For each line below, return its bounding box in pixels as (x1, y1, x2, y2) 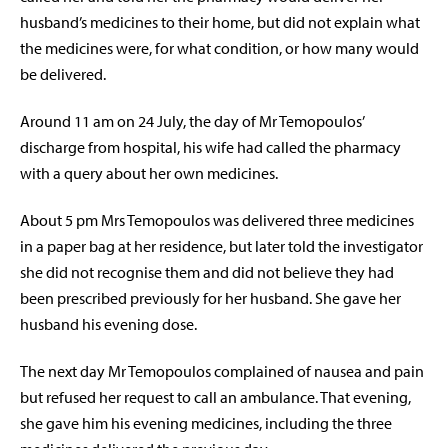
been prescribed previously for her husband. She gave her (20, 288, 401, 309)
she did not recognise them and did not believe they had (20, 262, 394, 283)
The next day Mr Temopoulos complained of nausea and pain (20, 361, 424, 382)
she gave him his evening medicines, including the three (20, 413, 392, 434)
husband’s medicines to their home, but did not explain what (20, 12, 420, 33)
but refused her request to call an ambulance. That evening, (20, 387, 411, 408)
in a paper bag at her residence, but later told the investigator (20, 236, 423, 257)
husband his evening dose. (20, 314, 197, 335)
